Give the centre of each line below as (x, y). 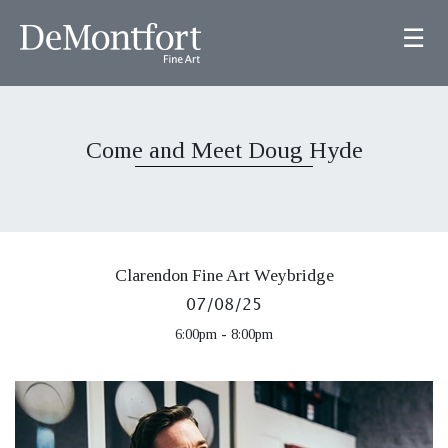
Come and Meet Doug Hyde (224, 150)
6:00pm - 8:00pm (224, 334)
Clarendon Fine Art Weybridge (224, 275)
